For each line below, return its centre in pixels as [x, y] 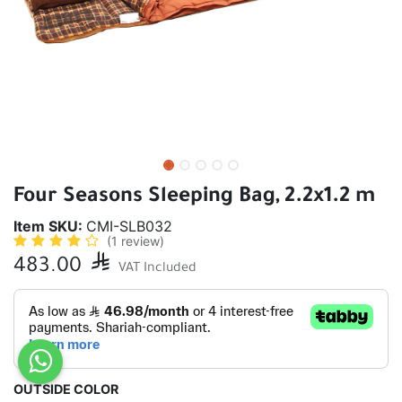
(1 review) [135, 241]
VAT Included [157, 269]
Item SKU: [50, 226]
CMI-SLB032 [129, 226]
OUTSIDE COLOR [66, 389]
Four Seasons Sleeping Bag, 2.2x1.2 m [194, 198]
